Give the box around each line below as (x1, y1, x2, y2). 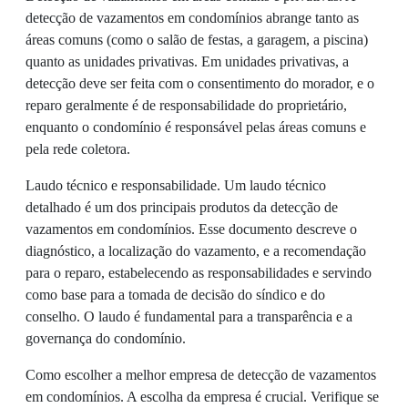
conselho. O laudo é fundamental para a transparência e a (25, 308, 352, 324)
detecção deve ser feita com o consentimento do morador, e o (25, 75, 374, 91)
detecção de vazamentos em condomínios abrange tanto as (25, 9, 359, 25)
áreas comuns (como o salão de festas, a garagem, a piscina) (25, 31, 368, 47)
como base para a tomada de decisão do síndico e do (25, 286, 325, 302)
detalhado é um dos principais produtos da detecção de (25, 199, 338, 215)
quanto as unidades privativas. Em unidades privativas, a (25, 53, 349, 69)
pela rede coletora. (25, 140, 130, 157)
